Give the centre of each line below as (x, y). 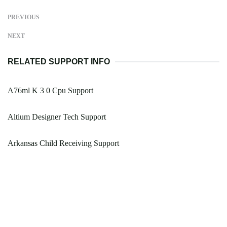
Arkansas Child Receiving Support (63, 143)
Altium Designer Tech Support (57, 117)
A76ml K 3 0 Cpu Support (50, 91)
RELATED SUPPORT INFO (59, 62)
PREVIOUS (24, 17)
